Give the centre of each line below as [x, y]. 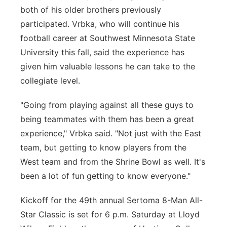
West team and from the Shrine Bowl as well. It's [113, 162]
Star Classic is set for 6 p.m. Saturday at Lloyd [110, 214]
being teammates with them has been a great [107, 119]
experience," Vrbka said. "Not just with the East [111, 133]
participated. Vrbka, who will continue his [100, 24]
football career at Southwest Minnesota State [108, 38]
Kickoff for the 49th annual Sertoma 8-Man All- [111, 200]
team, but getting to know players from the [103, 147]
